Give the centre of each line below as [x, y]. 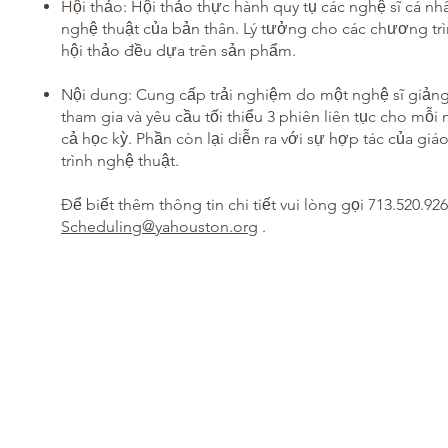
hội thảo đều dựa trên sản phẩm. [178, 50]
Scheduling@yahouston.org [159, 226]
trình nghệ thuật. [120, 160]
